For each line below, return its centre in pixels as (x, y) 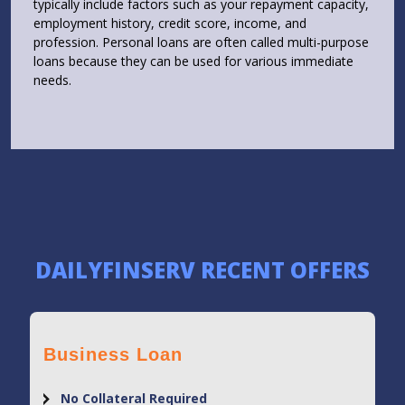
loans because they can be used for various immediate (193, 61)
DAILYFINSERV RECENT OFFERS (202, 270)
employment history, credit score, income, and (170, 24)
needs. (52, 80)
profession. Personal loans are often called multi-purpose (201, 42)
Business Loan (113, 355)
